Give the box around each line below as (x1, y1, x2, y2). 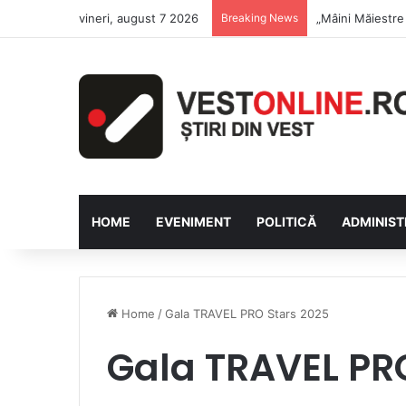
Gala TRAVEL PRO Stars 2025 (165, 305, 329, 321)
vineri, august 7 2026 (79, 11, 198, 25)
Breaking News (221, 11, 298, 24)
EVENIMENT (156, 213, 231, 229)
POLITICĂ (256, 213, 316, 229)
